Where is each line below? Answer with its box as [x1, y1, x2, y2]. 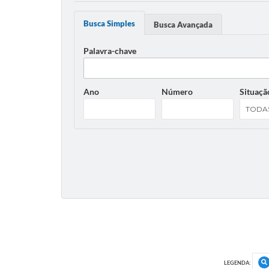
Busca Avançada [154, 20, 213, 29]
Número [162, 86, 193, 97]
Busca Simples [83, 19, 135, 28]
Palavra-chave [83, 46, 136, 56]
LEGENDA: [224, 259, 250, 266]
